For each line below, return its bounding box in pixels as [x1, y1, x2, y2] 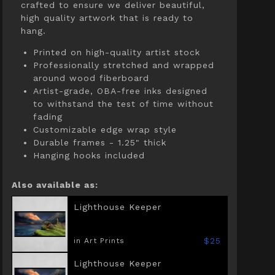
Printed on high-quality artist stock [33, 47, 200, 57]
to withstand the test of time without [33, 99, 214, 109]
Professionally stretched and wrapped [33, 60, 214, 70]
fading [33, 112, 63, 122]
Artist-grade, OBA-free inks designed [33, 86, 207, 96]
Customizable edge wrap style [33, 125, 177, 134]
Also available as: [11, 180, 98, 190]
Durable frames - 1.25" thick [33, 137, 166, 147]
